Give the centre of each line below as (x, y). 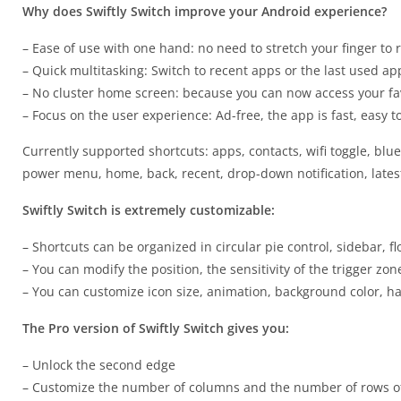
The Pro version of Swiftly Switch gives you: (156, 328)
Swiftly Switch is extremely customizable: (149, 209)
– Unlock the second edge (99, 364)
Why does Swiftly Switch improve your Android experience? (205, 11)
